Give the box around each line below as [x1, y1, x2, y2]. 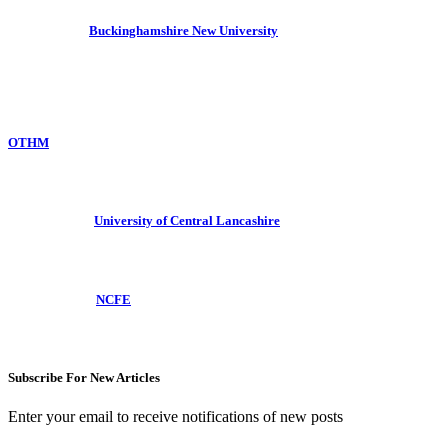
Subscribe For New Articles [8, 369, 160, 385]
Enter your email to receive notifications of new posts [8, 408, 343, 426]
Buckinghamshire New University [89, 22, 278, 38]
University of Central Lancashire [94, 213, 280, 229]
